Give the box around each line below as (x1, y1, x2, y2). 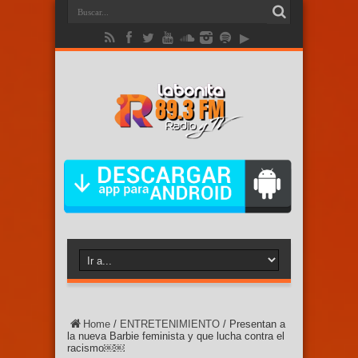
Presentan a (229, 318, 285, 331)
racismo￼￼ (67, 342, 125, 355)
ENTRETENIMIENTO (120, 318, 220, 331)
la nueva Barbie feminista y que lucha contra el (67, 330, 284, 343)
